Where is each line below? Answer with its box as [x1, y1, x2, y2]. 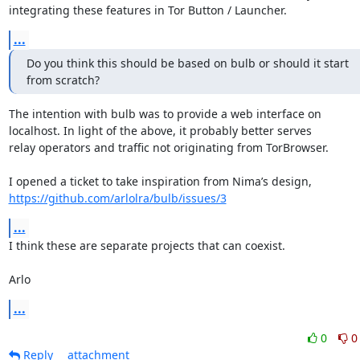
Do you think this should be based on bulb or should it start [26, 55, 349, 71]
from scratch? [26, 72, 100, 88]
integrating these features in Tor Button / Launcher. [8, 2, 287, 18]
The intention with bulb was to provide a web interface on [8, 106, 321, 121]
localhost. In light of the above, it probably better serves [8, 123, 312, 138]
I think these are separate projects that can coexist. [8, 238, 285, 253]
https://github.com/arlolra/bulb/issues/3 [8, 190, 227, 206]
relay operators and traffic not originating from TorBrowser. [8, 140, 329, 155]
